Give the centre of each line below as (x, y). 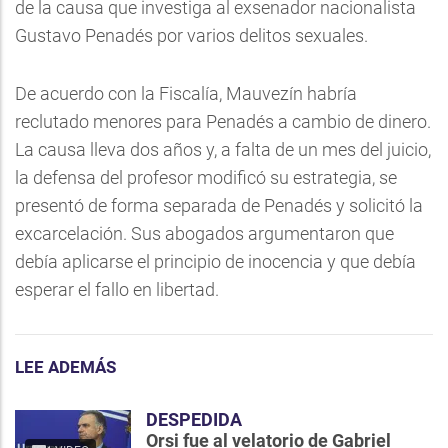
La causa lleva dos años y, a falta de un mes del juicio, (223, 149)
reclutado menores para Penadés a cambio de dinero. (223, 121)
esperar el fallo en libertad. (117, 289)
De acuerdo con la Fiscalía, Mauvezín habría (186, 93)
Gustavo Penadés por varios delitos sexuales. (191, 35)
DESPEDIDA (194, 419)
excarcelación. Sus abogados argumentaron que (204, 233)
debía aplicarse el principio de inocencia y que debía (215, 261)
